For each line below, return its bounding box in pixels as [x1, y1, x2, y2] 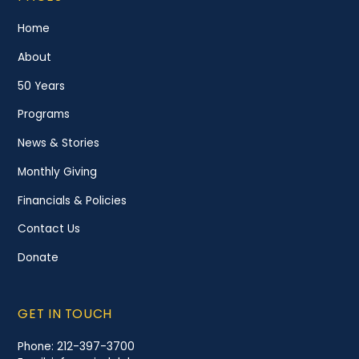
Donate [18, 250, 59, 266]
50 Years [18, 78, 66, 94]
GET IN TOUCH [18, 304, 112, 323]
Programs [18, 107, 71, 123]
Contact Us [18, 221, 81, 237]
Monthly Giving [18, 163, 98, 179]
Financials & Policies [18, 192, 127, 208]
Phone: [18, 338, 58, 354]
